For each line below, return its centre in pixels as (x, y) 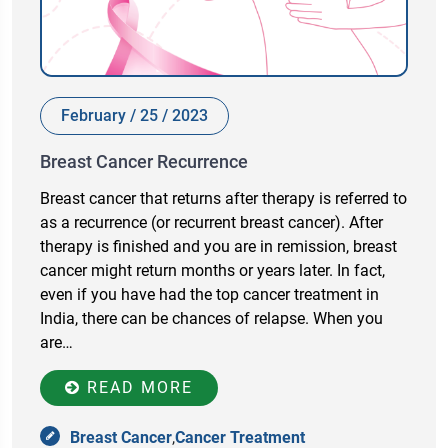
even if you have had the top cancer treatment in (209, 295)
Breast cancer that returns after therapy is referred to (223, 199)
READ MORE (137, 388)
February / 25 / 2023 (134, 116)
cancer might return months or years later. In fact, (212, 271)
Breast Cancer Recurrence (144, 162)
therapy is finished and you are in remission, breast (218, 247)
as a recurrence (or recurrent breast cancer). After (211, 223)
